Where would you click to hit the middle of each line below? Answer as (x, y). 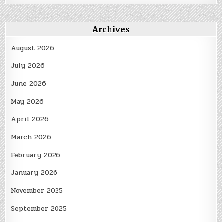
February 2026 (36, 155)
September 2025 (39, 209)
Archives (111, 29)
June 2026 (29, 84)
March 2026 (31, 137)
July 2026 (28, 66)
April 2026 (30, 119)
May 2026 (28, 102)
